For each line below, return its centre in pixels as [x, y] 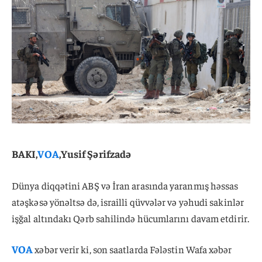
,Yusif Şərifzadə [95, 153]
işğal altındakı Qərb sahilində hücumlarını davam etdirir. [130, 218]
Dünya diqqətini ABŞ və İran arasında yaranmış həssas [125, 186]
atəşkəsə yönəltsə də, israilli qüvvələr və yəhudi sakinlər [128, 202]
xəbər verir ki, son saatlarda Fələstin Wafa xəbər [132, 249]
